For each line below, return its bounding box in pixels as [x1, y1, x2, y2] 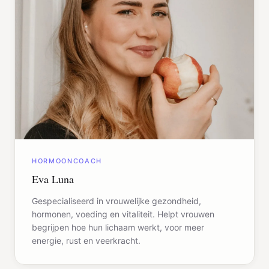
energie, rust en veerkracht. [32, 235, 141, 246]
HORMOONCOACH [32, 157, 102, 166]
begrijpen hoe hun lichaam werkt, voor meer [32, 222, 204, 233]
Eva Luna [32, 172, 74, 187]
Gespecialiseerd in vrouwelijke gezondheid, [32, 196, 201, 207]
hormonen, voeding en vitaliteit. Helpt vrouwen [32, 209, 214, 220]
